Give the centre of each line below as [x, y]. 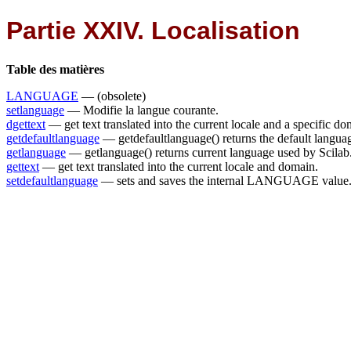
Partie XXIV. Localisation [153, 31]
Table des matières [55, 69]
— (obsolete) [112, 96]
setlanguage [35, 110]
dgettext [26, 124]
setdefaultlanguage [52, 180]
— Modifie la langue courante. [141, 110]
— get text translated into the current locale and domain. [179, 166]
